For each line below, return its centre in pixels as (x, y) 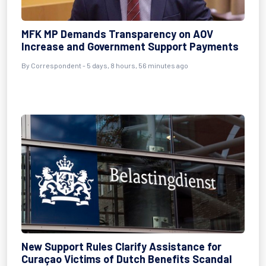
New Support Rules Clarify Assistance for (121, 246)
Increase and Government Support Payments (130, 46)
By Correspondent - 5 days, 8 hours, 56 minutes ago (105, 65)
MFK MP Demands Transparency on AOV (117, 34)
